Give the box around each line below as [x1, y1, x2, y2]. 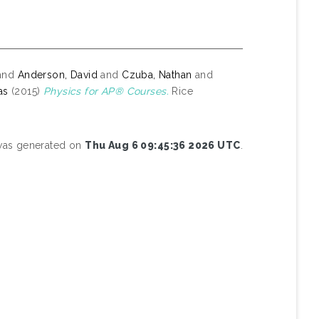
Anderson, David [17, 68, 98, 80]
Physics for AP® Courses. [43, 85, 169, 97]
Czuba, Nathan [122, 68, 192, 80]
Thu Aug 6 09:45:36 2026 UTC [85, 139, 241, 151]
